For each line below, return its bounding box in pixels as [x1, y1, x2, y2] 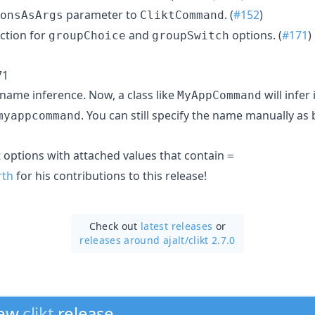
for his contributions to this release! [13, 167, 207, 184]
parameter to [63, 6, 140, 22]
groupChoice [49, 28, 126, 42]
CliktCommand [140, 8, 224, 22]
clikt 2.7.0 [188, 233, 236, 247]
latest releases [141, 219, 213, 233]
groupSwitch [152, 28, 229, 42]
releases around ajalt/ [79, 233, 188, 247]
